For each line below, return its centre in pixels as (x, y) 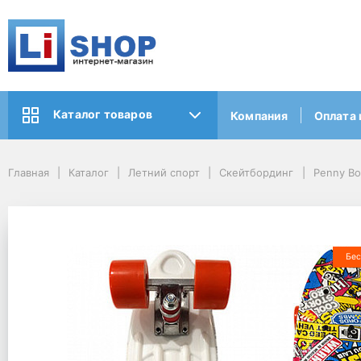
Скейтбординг (257, 172)
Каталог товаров (103, 114)
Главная (29, 172)
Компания (259, 115)
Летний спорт (164, 172)
